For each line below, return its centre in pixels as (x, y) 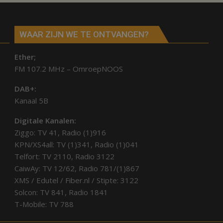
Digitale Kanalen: (45, 121)
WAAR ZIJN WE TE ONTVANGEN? (84, 35)
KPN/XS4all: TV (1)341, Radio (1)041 (76, 145)
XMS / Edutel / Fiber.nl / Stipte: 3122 (76, 180)
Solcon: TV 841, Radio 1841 (61, 192)
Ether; (25, 57)
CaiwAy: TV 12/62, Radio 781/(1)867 (77, 168)
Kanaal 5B (31, 101)
